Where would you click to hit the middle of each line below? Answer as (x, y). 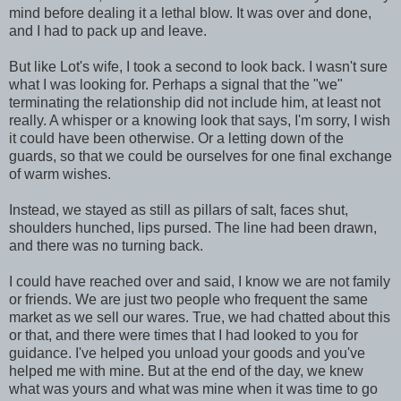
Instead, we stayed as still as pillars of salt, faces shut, (179, 209)
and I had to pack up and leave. (108, 30)
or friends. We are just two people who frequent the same (188, 299)
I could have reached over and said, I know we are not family (200, 281)
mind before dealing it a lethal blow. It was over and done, (190, 13)
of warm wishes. (60, 174)
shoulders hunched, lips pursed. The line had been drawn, (193, 227)
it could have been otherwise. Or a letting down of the (176, 138)
